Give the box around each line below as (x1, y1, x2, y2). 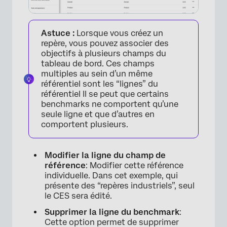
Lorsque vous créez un (74, 28, 163, 39)
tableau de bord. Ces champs (41, 59, 155, 69)
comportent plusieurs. (41, 120, 128, 130)
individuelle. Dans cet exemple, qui (45, 171, 178, 181)
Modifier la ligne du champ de (45, 150, 166, 161)
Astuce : (41, 28, 74, 39)
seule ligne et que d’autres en (41, 109, 155, 120)
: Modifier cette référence (86, 161, 183, 171)
